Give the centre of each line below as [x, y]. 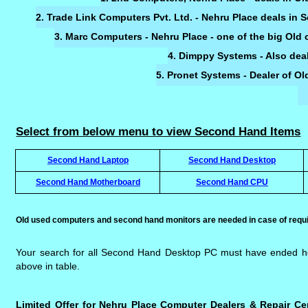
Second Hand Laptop [88, 160]
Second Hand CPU [232, 182]
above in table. [48, 266]
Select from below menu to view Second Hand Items [158, 132]
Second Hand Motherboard [88, 182]
